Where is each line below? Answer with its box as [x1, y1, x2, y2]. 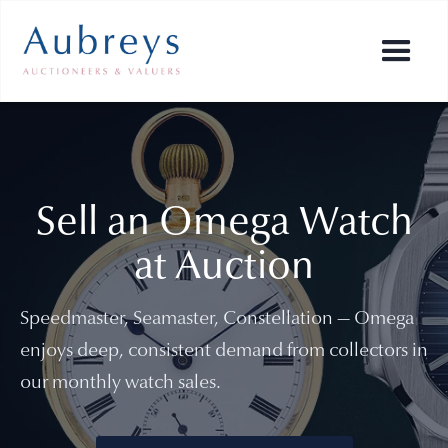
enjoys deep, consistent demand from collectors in [20, 342, 428, 361]
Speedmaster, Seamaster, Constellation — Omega [20, 310, 414, 329]
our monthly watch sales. [20, 374, 221, 393]
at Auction [134, 248, 314, 288]
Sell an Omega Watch [35, 204, 413, 244]
